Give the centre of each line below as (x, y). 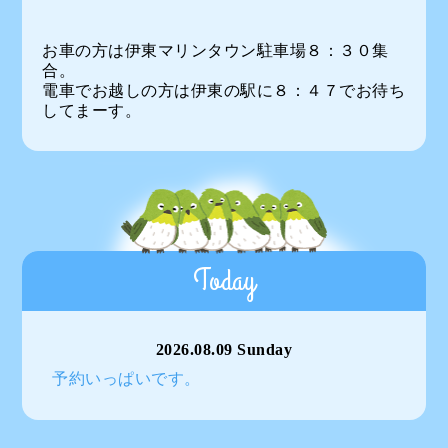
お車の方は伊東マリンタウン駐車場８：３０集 (215, 50)
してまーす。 (92, 110)
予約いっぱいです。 (126, 378)
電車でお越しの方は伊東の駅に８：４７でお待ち (224, 90)
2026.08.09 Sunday (224, 349)
